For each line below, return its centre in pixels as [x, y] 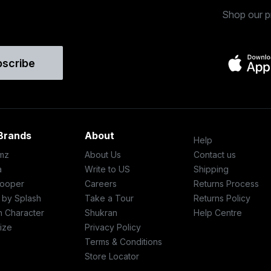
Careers [101, 184]
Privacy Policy [113, 227]
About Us [103, 155]
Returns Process [226, 184]
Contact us [215, 155]
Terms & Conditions [123, 242]
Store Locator [112, 256]
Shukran [101, 213]
